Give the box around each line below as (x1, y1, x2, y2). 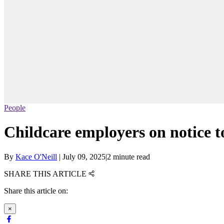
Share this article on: (4, 186, 68, 195)
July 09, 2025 (62, 152, 105, 161)
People (4, 103, 25, 112)
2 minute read (107, 152, 150, 161)
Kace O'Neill (15, 152, 57, 161)
